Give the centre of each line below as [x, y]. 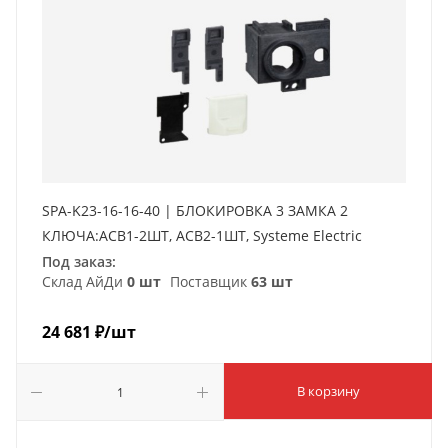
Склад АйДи [84, 281]
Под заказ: [79, 261]
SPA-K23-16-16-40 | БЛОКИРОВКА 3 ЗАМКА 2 [195, 210]
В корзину [328, 390]
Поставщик [208, 281]
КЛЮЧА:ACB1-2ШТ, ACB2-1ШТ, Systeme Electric [202, 235]
